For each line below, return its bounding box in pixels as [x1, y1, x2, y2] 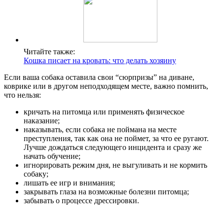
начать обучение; [24, 152, 80, 161]
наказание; [24, 116, 60, 125]
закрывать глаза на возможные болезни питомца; [24, 187, 189, 196]
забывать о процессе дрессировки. [24, 196, 139, 205]
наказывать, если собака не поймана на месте [24, 125, 177, 134]
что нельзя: [4, 91, 41, 100]
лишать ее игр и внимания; [24, 179, 115, 187]
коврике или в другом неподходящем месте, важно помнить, [4, 82, 208, 91]
